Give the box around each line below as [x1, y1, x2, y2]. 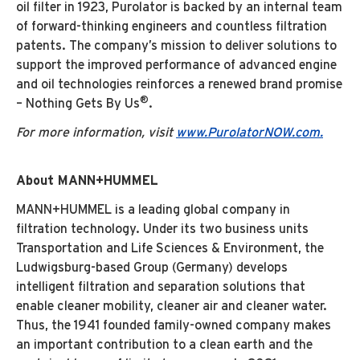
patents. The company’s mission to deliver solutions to [16, 38, 337, 54]
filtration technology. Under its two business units [16, 221, 309, 237]
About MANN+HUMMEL [16, 173, 158, 189]
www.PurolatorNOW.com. [176, 125, 323, 141]
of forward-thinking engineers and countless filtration [16, 18, 327, 35]
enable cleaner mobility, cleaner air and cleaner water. [16, 298, 327, 314]
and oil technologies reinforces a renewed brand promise [16, 76, 342, 92]
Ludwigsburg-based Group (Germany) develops [16, 260, 288, 276]
